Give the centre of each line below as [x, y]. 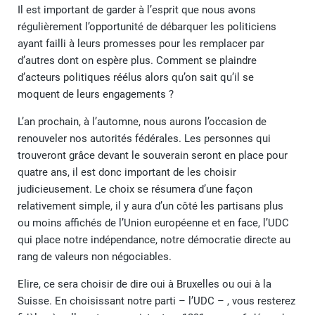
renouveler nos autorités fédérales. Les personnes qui [144, 139]
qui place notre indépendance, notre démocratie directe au [154, 240]
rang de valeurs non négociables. [95, 257]
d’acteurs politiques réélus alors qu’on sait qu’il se [136, 78]
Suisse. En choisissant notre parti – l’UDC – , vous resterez [156, 301]
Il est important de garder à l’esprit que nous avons [137, 10]
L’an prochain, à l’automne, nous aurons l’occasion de [142, 122]
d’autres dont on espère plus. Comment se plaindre [137, 61]
